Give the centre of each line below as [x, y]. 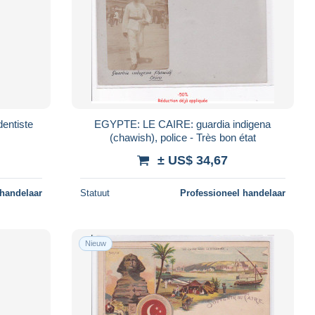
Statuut [95, 193]
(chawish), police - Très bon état [182, 137]
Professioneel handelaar [232, 193]
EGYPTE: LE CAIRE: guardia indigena [183, 124]
